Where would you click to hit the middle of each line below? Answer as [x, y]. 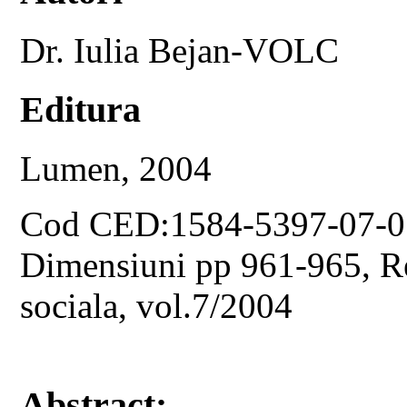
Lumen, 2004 [116, 168]
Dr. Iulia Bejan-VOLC [180, 51]
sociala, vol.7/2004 [157, 305]
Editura [81, 109]
